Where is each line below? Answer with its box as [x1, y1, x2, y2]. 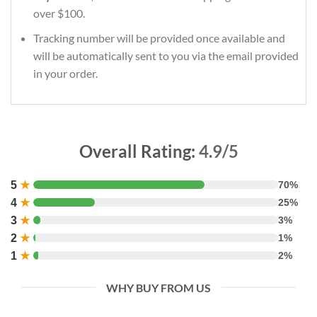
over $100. [33, 6, 85, 21]
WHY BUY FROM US [106, 280, 211, 294]
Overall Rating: [79, 140, 199, 161]
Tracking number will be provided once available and [33, 30, 285, 45]
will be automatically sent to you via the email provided [33, 48, 299, 62]
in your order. [33, 66, 98, 80]
